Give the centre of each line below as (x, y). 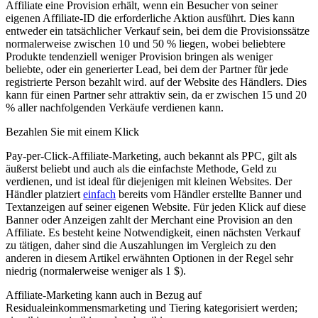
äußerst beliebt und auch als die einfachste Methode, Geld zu (141, 169)
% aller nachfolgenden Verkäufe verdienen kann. (115, 108)
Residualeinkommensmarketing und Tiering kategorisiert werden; (152, 308)
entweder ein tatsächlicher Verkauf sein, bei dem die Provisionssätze (158, 31)
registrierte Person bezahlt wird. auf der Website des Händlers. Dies (156, 82)
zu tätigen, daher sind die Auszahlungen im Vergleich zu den (141, 246)
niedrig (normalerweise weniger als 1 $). (96, 271)
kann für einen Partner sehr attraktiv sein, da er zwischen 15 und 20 (156, 95)
